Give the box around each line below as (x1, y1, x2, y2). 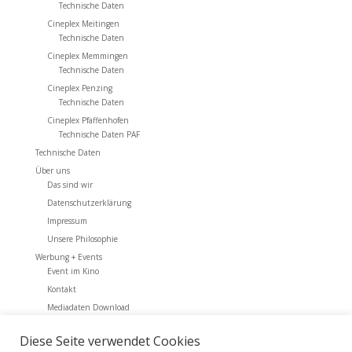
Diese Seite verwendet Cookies (20, 332, 200, 350)
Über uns (35, 165, 70, 176)
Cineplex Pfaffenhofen (46, 115, 129, 126)
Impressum (46, 215, 87, 226)
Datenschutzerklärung (46, 197, 131, 208)
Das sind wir (46, 179, 93, 190)
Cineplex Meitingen (46, 18, 119, 29)
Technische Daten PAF (58, 129, 140, 140)
